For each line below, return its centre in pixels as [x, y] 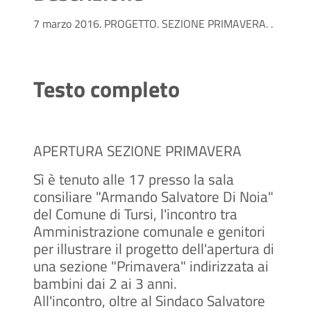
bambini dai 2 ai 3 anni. [105, 284]
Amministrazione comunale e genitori [149, 232]
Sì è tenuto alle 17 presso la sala [134, 179]
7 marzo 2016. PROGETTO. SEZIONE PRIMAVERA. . [153, 24]
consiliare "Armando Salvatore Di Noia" [153, 197]
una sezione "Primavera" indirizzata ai [151, 266]
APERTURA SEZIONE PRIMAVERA [137, 151]
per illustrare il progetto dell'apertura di [154, 249]
